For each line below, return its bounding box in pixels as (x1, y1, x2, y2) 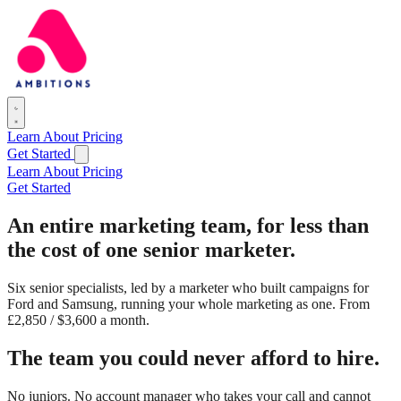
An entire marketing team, (7, 213, 257, 237)
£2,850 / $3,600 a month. (7, 311, 149, 328)
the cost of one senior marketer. (7, 237, 295, 261)
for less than (257, 213, 369, 237)
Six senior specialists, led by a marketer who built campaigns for (7, 279, 369, 295)
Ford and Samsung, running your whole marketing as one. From (7, 295, 370, 311)
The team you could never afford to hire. (7, 346, 380, 370)
